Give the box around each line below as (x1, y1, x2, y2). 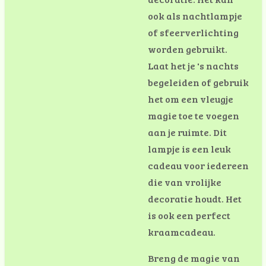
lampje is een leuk (148, 142, 231, 155)
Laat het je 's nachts (148, 59, 239, 72)
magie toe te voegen (148, 109, 239, 122)
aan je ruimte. (148, 126, 213, 138)
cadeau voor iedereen (148, 159, 249, 172)
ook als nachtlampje (148, 9, 242, 22)
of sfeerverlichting (148, 26, 239, 39)
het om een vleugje (148, 93, 233, 105)
